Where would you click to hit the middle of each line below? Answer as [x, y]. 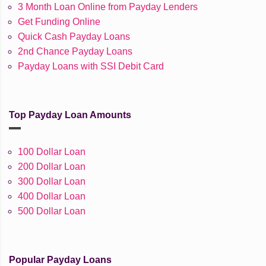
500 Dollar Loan [52, 211]
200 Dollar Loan [52, 167]
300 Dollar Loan [52, 182]
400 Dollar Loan [52, 197]
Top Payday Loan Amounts [70, 115]
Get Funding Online [59, 22]
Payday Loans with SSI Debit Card [91, 66]
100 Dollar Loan [52, 152]
